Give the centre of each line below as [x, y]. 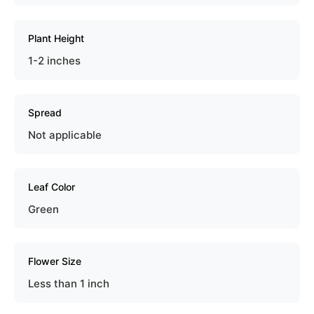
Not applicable [65, 135]
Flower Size [55, 261]
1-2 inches [54, 60]
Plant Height [56, 38]
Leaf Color [52, 186]
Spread [45, 112]
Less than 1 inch [69, 283]
